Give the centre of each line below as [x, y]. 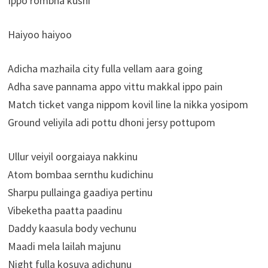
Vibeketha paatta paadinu [65, 211]
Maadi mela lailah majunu [64, 246]
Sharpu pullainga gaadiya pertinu [80, 193]
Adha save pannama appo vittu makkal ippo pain [115, 87]
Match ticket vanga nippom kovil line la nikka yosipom [128, 105]
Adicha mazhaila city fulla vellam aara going [105, 69]
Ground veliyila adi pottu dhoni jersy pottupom [111, 123]
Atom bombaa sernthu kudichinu [80, 175]
